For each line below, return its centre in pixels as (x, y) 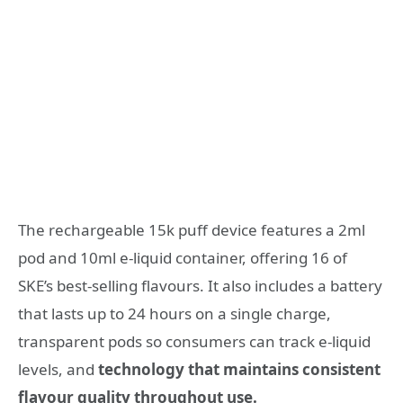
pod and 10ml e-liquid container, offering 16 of (183, 258)
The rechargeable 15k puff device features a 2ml (192, 230)
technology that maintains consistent (239, 370)
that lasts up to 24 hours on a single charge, (175, 314)
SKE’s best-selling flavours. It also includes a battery (200, 286)
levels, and (58, 370)
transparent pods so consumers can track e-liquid (194, 342)
